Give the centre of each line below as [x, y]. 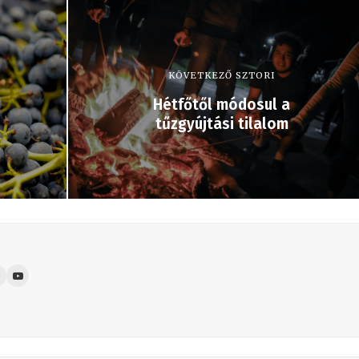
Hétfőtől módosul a [222, 105]
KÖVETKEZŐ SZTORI [222, 76]
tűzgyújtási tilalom [222, 124]
